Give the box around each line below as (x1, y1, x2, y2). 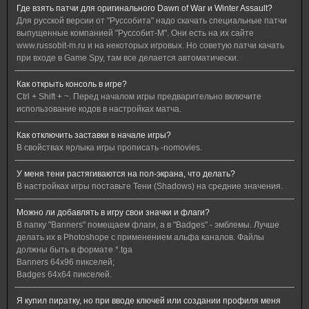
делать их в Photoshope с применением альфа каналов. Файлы (17, 232, 264, 242)
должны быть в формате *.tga (17, 245, 132, 255)
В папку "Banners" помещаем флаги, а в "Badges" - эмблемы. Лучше (17, 220, 279, 230)
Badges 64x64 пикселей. (17, 270, 112, 279)
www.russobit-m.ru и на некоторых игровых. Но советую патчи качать (17, 41, 284, 50)
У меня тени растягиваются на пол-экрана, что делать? (17, 169, 235, 179)
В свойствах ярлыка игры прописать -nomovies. (17, 143, 202, 152)
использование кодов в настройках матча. (17, 104, 181, 114)
